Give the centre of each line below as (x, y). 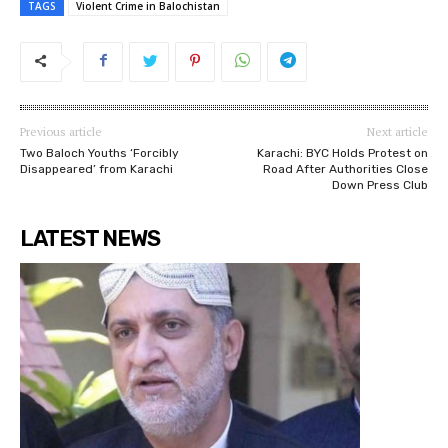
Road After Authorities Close (345, 169)
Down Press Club (379, 185)
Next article (397, 132)
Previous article (61, 132)
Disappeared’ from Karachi (96, 169)
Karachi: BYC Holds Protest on (342, 153)
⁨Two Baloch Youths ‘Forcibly (99, 153)
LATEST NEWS (90, 239)
